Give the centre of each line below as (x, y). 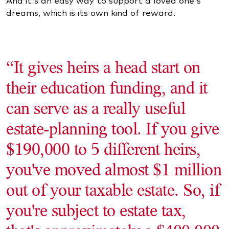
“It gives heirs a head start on (103, 67)
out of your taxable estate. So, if (113, 189)
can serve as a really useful (96, 108)
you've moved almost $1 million (114, 169)
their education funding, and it (107, 87)
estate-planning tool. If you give (113, 128)
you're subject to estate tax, (96, 210)
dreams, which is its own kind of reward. (92, 12)
